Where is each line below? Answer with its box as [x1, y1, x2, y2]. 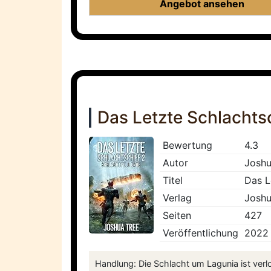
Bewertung [163, 139, 212, 152]
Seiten [163, 209, 191, 222]
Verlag [163, 192, 192, 204]
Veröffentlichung [163, 227, 238, 240]
